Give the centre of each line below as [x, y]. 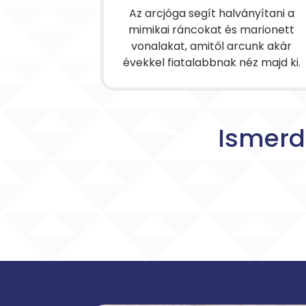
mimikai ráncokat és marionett [212, 30]
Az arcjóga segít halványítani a [211, 13]
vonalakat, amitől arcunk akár [212, 46]
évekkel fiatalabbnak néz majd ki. [211, 62]
